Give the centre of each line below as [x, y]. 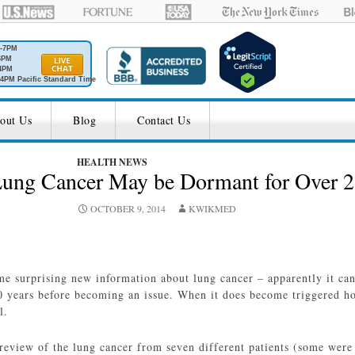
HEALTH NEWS [112, 162]
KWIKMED [212, 208]
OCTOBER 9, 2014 [128, 208]
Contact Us [164, 120]
